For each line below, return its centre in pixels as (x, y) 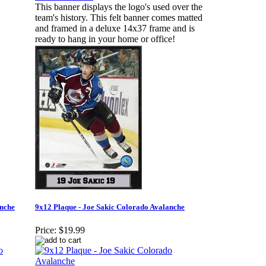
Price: (46, 230)
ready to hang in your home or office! (105, 39)
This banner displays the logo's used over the (119, 7)
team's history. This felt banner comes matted (119, 18)
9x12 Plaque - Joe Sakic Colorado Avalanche (110, 207)
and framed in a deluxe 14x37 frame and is (115, 28)
